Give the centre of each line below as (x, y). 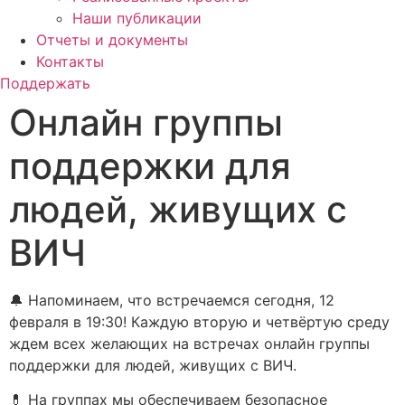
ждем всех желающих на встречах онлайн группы (189, 344)
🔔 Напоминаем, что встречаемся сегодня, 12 (172, 300)
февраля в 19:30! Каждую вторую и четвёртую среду (199, 322)
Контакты (70, 61)
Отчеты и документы (112, 40)
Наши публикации (137, 18)
